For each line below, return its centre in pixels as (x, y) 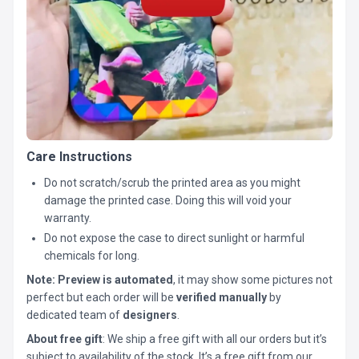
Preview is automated (115, 280)
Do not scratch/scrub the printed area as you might (173, 183)
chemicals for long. (92, 256)
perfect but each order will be (100, 298)
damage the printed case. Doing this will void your (168, 200)
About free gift (65, 339)
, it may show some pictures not (253, 280)
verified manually (220, 298)
